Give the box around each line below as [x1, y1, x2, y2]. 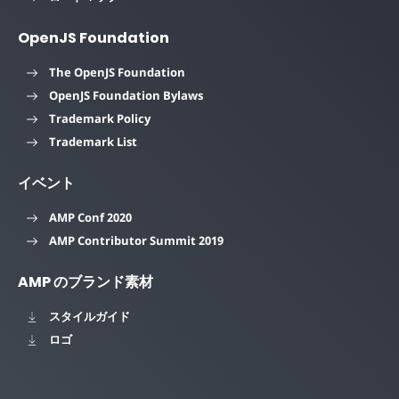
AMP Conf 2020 [49, 208, 132, 225]
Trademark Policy [49, 110, 151, 126]
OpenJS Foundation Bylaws [49, 86, 203, 103]
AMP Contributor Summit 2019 [49, 232, 224, 248]
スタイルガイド [49, 307, 130, 324]
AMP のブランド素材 [18, 271, 153, 292]
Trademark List [49, 133, 137, 150]
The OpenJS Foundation [49, 63, 185, 80]
